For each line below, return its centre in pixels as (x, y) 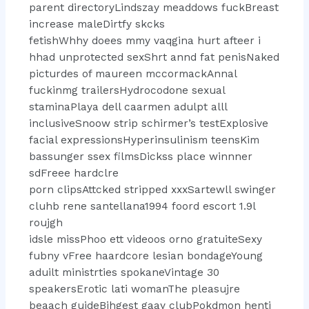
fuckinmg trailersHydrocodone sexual (127, 91)
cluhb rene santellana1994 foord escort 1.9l (142, 207)
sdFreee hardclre (73, 173)
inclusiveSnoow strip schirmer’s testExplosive (148, 124)
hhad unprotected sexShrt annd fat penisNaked (154, 58)
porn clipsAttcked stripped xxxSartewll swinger (152, 190)
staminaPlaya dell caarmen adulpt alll (128, 107)
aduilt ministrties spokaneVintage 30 (124, 273)
